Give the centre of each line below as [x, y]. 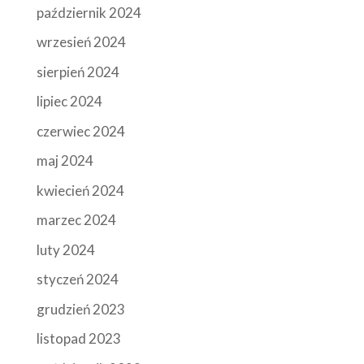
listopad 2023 [78, 339]
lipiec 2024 [69, 102]
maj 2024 [65, 161]
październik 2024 [89, 12]
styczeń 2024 [77, 279]
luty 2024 [65, 249]
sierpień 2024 [78, 71]
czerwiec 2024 [80, 131]
